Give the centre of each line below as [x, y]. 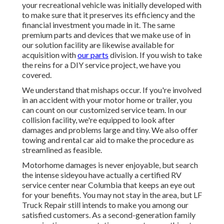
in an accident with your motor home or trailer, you [107, 100]
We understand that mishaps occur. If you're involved [112, 90]
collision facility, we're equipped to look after [98, 120]
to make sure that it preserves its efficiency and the [108, 15]
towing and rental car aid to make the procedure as [108, 140]
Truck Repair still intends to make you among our [105, 205]
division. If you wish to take [155, 55]
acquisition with [50, 55]
